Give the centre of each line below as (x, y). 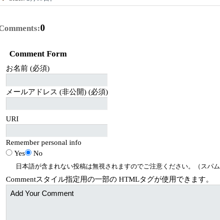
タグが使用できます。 (176, 179)
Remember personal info (43, 143)
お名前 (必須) (27, 68)
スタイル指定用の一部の (77, 179)
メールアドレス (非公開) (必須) (57, 92)
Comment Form (38, 54)
